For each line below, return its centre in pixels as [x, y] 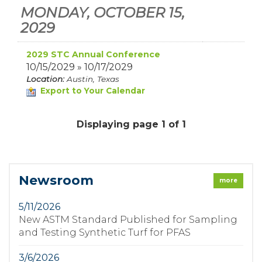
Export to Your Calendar [92, 90]
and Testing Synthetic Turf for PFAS [105, 232]
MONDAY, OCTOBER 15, [103, 13]
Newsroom [56, 180]
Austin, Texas [95, 79]
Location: [45, 79]
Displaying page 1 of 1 [131, 124]
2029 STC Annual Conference [93, 54]
